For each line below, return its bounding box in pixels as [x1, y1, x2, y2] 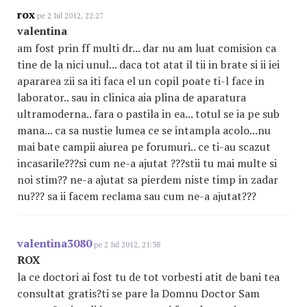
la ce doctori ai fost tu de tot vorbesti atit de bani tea [17, 269, 280, 284]
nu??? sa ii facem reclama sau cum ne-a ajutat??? [17, 188, 256, 204]
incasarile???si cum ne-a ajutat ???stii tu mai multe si [17, 156, 277, 171]
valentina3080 [17, 236, 92, 251]
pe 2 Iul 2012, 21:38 [92, 240, 160, 249]
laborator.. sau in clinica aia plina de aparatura [17, 90, 246, 105]
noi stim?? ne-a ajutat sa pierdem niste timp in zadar [17, 172, 278, 187]
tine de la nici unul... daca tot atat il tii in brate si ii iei [17, 57, 280, 72]
